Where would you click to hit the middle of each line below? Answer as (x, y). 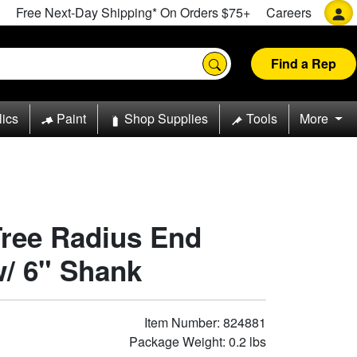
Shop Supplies (166, 119)
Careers (289, 12)
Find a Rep (304, 63)
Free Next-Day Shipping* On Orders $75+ (133, 12)
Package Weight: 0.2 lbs (198, 341)
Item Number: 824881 (205, 322)
